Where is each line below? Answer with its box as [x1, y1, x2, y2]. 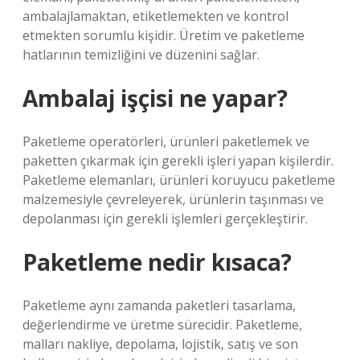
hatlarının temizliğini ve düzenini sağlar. [22, 46, 260, 63]
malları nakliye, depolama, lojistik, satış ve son [22, 335, 298, 353]
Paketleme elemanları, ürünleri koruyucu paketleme [22, 171, 335, 189]
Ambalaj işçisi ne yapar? [22, 83, 288, 113]
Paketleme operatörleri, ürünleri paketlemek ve [22, 133, 309, 150]
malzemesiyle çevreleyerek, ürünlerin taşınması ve [22, 190, 324, 208]
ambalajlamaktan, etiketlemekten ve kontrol [22, 7, 288, 25]
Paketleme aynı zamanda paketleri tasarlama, [22, 297, 296, 314]
